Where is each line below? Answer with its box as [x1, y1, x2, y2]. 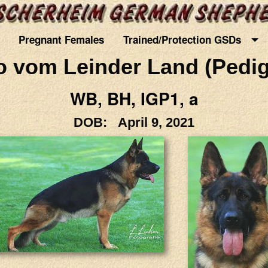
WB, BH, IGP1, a [69, 86, 199, 111]
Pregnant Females [19, 32, 104, 47]
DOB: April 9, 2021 [74, 114, 194, 130]
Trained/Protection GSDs [123, 32, 247, 47]
